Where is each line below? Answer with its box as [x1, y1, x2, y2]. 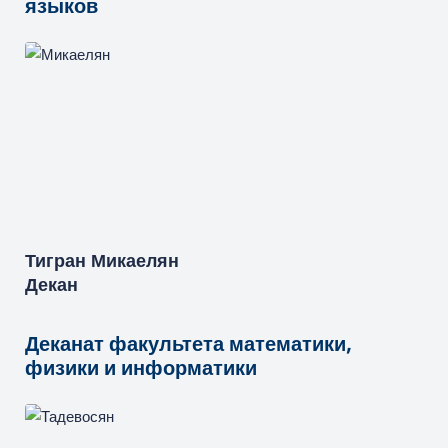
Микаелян [91, 248, 179, 273]
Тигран [25, 248, 86, 273]
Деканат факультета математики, [25, 330, 351, 358]
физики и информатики [25, 354, 257, 382]
